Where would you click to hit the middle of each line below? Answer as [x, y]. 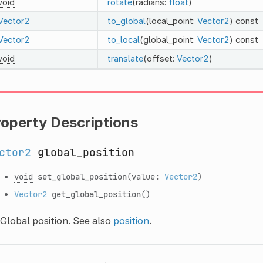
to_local [123, 39]
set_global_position [82, 176]
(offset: [160, 58]
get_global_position [96, 194]
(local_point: [171, 21]
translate [125, 58]
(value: [145, 176]
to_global [126, 21]
